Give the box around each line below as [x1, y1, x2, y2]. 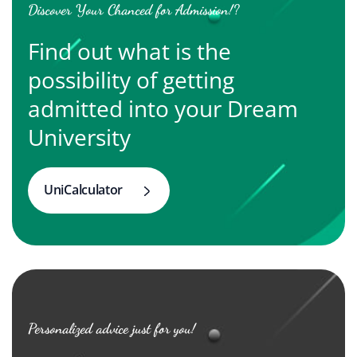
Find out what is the [28, 36, 231, 66]
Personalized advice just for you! [28, 319, 195, 337]
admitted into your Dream [28, 93, 298, 124]
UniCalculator [44, 181, 124, 198]
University [28, 122, 131, 152]
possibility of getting [28, 65, 234, 95]
